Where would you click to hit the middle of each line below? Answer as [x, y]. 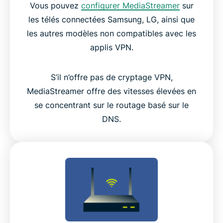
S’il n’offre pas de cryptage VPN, [111, 77]
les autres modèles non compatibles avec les [111, 34]
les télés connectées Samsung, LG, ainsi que [111, 20]
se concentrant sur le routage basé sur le [111, 105]
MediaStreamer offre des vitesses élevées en [111, 91]
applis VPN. [111, 48]
